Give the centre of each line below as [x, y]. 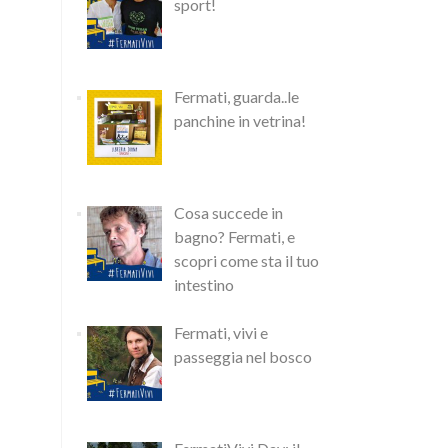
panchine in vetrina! [240, 121]
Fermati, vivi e [221, 332]
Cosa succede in [228, 212]
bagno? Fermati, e [234, 236]
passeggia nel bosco [243, 356]
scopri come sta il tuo [246, 260]
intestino [204, 284]
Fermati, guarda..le [236, 97]
